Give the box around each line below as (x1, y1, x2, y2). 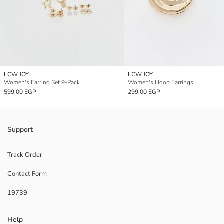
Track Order (7, 150, 42, 159)
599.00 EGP (4, 87, 36, 96)
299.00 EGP (128, 87, 160, 96)
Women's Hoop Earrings (128, 78, 193, 86)
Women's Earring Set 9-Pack (4, 78, 80, 86)
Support (7, 124, 33, 134)
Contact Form (7, 169, 47, 178)
